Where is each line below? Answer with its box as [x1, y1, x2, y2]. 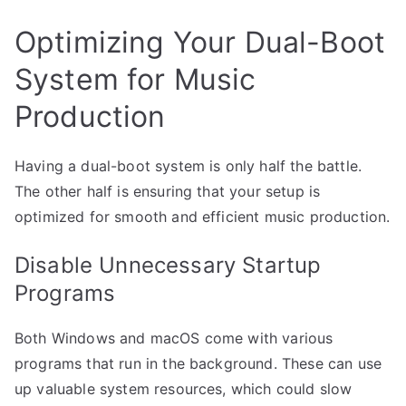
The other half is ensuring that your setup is [14, 182, 321, 200]
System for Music [14, 62, 256, 97]
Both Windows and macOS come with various [14, 329, 333, 347]
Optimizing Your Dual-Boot [14, 24, 386, 60]
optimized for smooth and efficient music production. [14, 208, 391, 226]
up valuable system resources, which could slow [14, 380, 353, 398]
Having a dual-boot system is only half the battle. [14, 157, 362, 175]
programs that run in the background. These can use [14, 354, 382, 372]
